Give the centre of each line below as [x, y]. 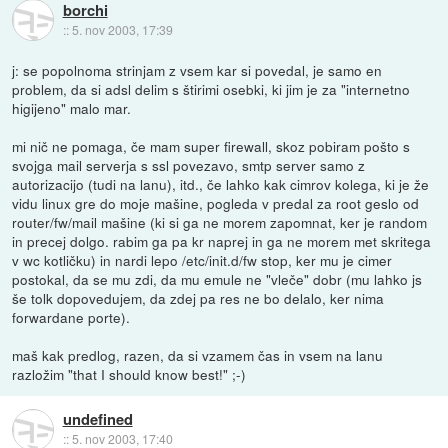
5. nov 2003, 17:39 [122, 30]
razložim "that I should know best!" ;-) [129, 373]
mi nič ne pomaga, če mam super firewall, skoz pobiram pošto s [211, 145]
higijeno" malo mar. [72, 107]
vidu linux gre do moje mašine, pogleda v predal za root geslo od [216, 202]
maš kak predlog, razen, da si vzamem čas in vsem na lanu [198, 354]
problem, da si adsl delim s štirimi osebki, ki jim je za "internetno [211, 88]
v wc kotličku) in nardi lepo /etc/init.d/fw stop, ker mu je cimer [202, 259]
